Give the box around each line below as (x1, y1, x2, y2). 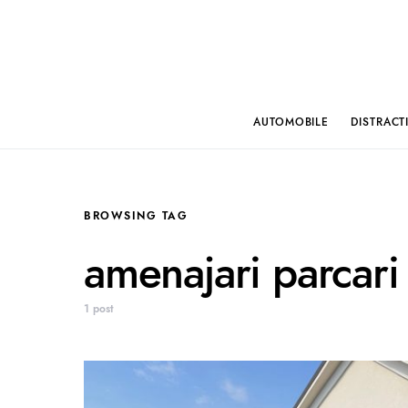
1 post (84, 301, 114, 316)
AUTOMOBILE (253, 114, 330, 129)
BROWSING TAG (84, 209, 188, 223)
